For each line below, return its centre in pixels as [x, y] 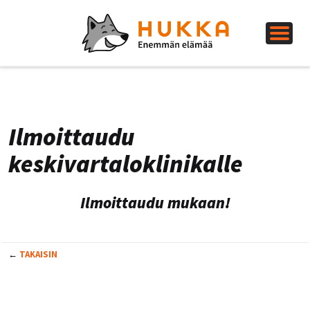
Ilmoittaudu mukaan [152, 202]
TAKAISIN [38, 254]
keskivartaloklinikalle [126, 164]
